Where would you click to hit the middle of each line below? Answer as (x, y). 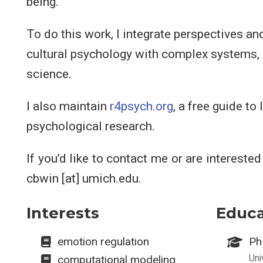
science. (49, 74)
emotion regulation (103, 241)
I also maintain (68, 106)
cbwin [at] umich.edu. (84, 178)
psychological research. (91, 126)
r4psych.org (141, 106)
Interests (63, 213)
